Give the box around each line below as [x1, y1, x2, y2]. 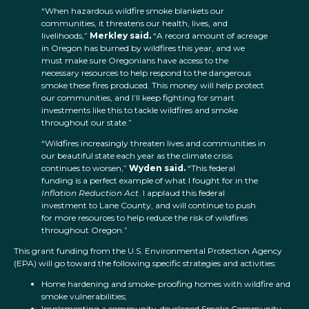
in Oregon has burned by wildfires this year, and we [41, 43, 245, 54]
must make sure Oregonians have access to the [41, 55, 228, 66]
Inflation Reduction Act [41, 188, 139, 199]
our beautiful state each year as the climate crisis [41, 150, 232, 161]
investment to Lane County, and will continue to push [41, 200, 256, 211]
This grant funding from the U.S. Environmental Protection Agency [14, 246, 282, 257]
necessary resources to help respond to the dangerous [41, 68, 251, 79]
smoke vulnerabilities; [41, 291, 129, 302]
